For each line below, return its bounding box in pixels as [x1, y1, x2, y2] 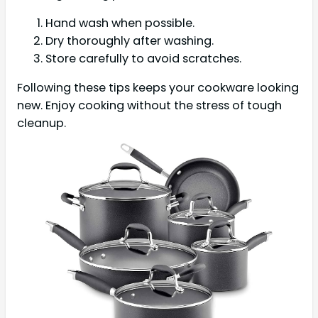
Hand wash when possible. [45, 14, 194, 31]
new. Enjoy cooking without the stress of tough [17, 97, 282, 114]
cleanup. [17, 115, 66, 132]
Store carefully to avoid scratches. [45, 50, 241, 67]
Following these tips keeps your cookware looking [17, 79, 299, 97]
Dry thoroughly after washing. [45, 32, 214, 49]
